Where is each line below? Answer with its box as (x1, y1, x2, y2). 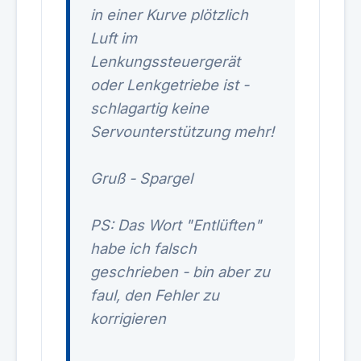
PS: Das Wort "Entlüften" (90, 216, 262, 234)
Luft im (90, 29, 137, 47)
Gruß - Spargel (90, 169, 193, 187)
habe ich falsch (90, 239, 197, 257)
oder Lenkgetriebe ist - (90, 76, 249, 93)
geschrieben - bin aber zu (90, 263, 270, 280)
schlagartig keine (90, 99, 209, 117)
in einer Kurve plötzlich (90, 6, 248, 23)
